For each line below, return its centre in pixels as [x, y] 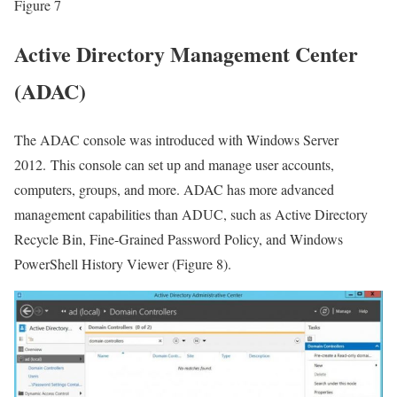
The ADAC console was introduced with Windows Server [176, 139]
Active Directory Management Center [186, 53]
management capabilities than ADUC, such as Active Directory [191, 214]
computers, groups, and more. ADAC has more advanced [174, 189]
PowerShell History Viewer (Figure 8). [123, 263]
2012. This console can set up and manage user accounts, [174, 164]
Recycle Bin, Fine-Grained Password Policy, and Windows [179, 238]
